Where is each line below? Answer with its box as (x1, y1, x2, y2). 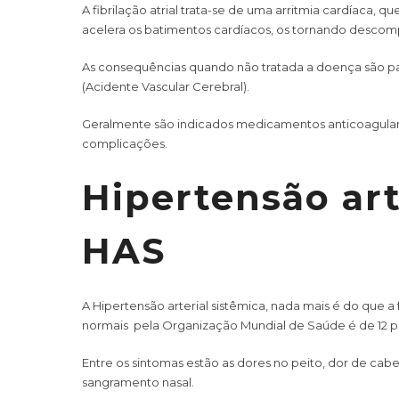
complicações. (82, 135, 167, 151)
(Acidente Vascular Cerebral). (82, 78, 249, 94)
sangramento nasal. (82, 374, 194, 389)
